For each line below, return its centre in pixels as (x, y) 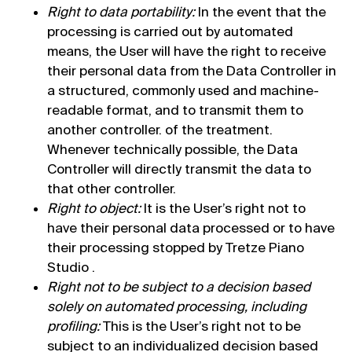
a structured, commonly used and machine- (183, 90)
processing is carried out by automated (170, 31)
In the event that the (262, 12)
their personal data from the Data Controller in (192, 71)
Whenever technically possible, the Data (172, 149)
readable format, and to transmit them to (175, 110)
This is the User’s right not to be (202, 326)
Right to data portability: (123, 12)
